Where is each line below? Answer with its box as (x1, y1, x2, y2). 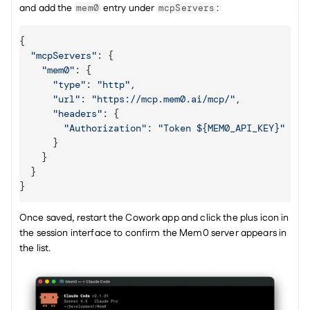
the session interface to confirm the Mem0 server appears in (19, 226, 287, 240)
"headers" (53, 107, 102, 120)
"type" (53, 78, 86, 91)
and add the (19, 1, 75, 15)
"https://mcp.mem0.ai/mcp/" (91, 93, 235, 105)
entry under (100, 1, 157, 15)
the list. (19, 241, 51, 255)
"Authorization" (64, 122, 147, 134)
